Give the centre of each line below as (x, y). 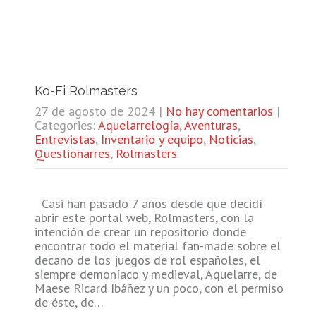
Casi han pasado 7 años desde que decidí (148, 203)
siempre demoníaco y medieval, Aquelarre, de (156, 274)
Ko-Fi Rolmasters (86, 90)
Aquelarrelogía (138, 125)
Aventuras (211, 125)
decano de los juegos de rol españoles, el (147, 260)
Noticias (231, 139)
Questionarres (72, 153)
